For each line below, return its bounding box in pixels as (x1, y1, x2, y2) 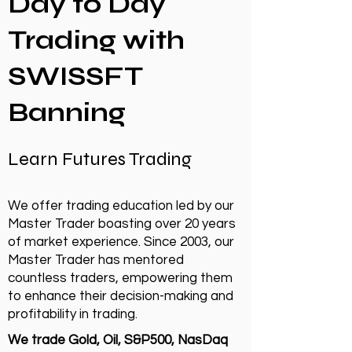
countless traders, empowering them (8, 271, 233, 285)
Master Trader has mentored (8, 253, 184, 267)
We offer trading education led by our (8, 199, 234, 213)
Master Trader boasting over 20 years (8, 217, 236, 231)
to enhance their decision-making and (8, 289, 233, 303)
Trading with (8, 24, 185, 56)
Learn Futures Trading (8, 148, 192, 170)
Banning (8, 97, 126, 128)
